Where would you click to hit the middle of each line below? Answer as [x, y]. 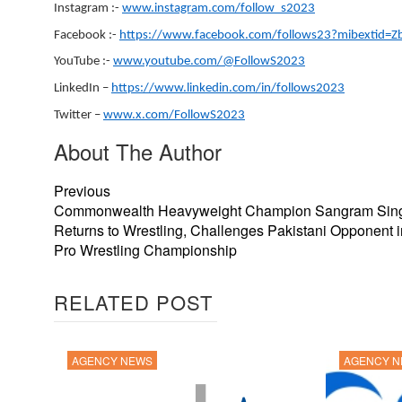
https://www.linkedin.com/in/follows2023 [228, 89]
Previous [82, 190]
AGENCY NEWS [112, 360]
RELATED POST [133, 301]
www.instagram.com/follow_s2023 [218, 9]
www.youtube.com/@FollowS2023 [209, 62]
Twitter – [79, 115]
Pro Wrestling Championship [145, 249]
